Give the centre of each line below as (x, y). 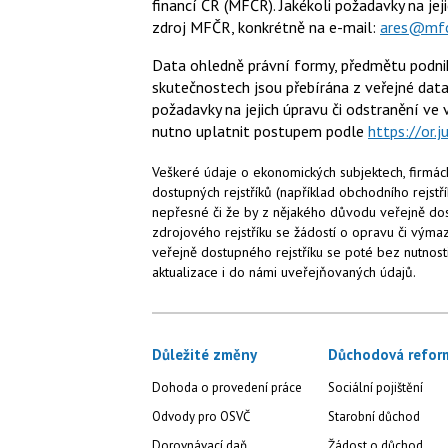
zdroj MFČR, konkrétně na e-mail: (266, 27)
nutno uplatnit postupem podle (260, 131)
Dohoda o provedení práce (227, 388)
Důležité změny (204, 355)
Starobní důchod (373, 417)
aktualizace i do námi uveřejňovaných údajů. (284, 272)
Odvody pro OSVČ (201, 417)
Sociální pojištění (375, 388)
